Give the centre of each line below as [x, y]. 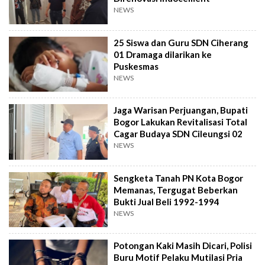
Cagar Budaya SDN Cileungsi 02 [178, 134]
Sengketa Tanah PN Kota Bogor [179, 178]
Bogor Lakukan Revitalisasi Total [181, 122]
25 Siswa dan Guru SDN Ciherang [181, 42]
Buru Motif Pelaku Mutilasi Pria [178, 258]
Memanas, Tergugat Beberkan [176, 190]
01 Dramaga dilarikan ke [163, 54]
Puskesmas [136, 66]
